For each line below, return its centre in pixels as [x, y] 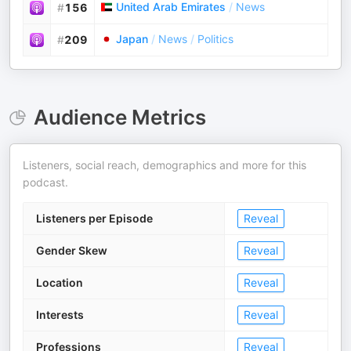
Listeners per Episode [94, 218]
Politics [215, 39]
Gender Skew [72, 250]
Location [60, 282]
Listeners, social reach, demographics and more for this [165, 165]
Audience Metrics [119, 117]
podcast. [45, 182]
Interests [60, 315]
